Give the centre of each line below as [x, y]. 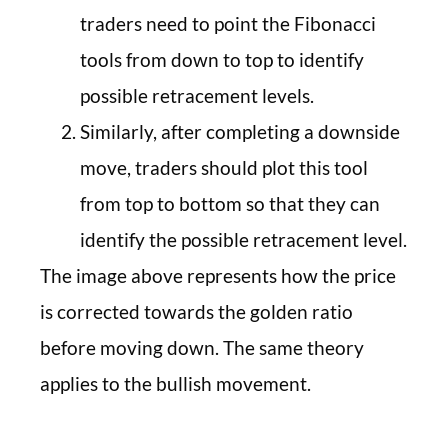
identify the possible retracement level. [243, 240]
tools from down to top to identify [222, 60]
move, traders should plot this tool [224, 168]
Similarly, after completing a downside [240, 132]
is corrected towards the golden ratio [196, 312]
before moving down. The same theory [202, 348]
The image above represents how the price [218, 276]
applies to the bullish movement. [175, 384]
